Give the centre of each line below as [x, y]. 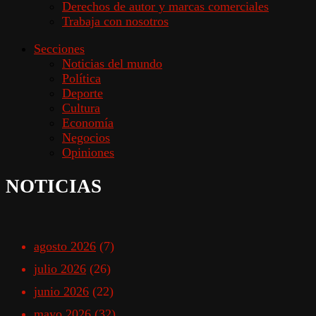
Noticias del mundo [112, 63]
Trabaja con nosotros [115, 21]
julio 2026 [60, 268]
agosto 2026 [65, 246]
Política [81, 78]
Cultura [81, 108]
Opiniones [88, 152]
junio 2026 [61, 291]
